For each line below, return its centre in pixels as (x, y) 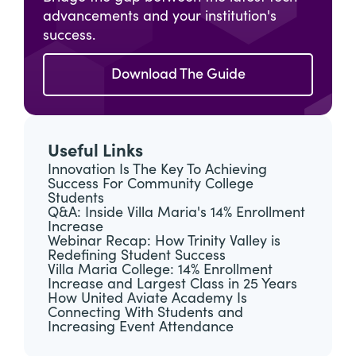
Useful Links (95, 151)
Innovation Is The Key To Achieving (157, 170)
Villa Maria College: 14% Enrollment (160, 270)
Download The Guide (178, 75)
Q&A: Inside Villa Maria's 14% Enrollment (176, 213)
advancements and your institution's (160, 17)
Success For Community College (151, 184)
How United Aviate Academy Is (147, 299)
